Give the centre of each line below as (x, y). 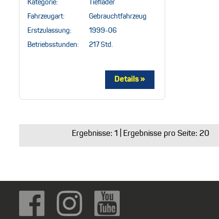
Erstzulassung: (49, 31)
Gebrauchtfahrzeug (118, 16)
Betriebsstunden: (53, 45)
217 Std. (101, 45)
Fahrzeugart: (46, 16)
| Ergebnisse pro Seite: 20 (164, 134)
